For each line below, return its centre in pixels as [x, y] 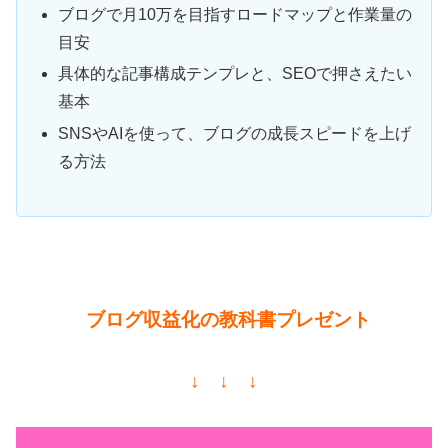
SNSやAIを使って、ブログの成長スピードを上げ [235, 133]
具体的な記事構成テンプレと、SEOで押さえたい [235, 74]
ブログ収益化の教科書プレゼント [228, 319]
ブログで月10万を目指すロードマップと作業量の [235, 15]
